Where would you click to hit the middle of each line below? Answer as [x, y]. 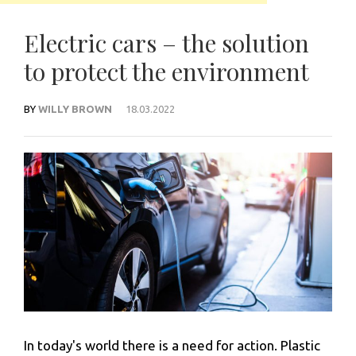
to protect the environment [166, 72]
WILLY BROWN [75, 109]
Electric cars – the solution [166, 43]
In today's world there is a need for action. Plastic [172, 346]
